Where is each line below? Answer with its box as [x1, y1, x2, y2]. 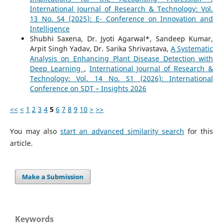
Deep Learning [29, 64, 84, 74]
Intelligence [29, 24, 70, 34]
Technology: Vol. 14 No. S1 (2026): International [29, 74, 214, 84]
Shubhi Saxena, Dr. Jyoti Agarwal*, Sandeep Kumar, [29, 34, 214, 44]
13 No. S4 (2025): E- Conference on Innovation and [29, 14, 214, 24]
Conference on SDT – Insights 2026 [29, 84, 146, 94]
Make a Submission [22, 172, 84, 182]
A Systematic [170, 44, 214, 54]
